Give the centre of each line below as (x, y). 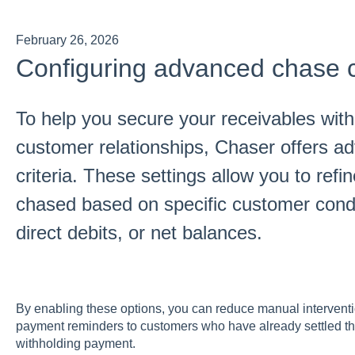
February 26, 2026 (67, 40)
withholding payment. (75, 344)
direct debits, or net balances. (139, 233)
